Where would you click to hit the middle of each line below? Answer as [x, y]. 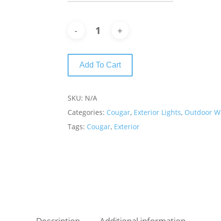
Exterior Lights [157, 112]
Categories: [87, 112]
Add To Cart [100, 65]
